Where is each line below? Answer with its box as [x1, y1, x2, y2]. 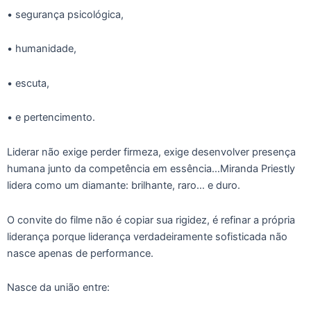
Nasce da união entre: [7, 281, 110, 294]
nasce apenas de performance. [7, 246, 153, 260]
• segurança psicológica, [7, 8, 124, 21]
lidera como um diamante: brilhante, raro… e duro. [7, 179, 240, 192]
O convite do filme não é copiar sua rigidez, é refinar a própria [7, 213, 295, 226]
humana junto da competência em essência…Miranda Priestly [7, 162, 295, 175]
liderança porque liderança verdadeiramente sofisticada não [7, 230, 287, 243]
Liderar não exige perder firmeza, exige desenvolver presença [7, 146, 296, 158]
